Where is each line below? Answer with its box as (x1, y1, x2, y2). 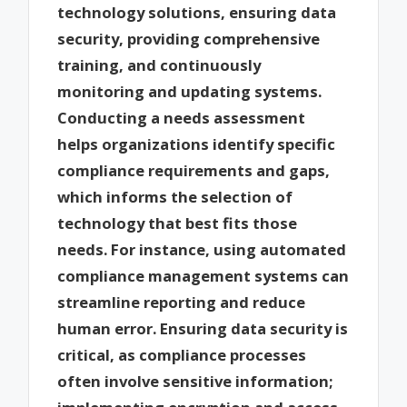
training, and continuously (57, 55, 262, 76)
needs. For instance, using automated (57, 239, 347, 261)
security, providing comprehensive (57, 28, 321, 50)
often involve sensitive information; (57, 371, 333, 392)
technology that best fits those (57, 213, 298, 234)
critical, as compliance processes (57, 344, 307, 366)
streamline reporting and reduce (57, 292, 306, 313)
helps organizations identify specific (57, 134, 336, 155)
